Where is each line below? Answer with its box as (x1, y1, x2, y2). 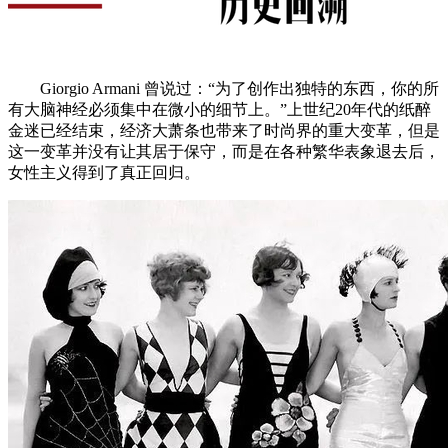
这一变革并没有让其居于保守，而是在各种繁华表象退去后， (8, 142, 440, 160)
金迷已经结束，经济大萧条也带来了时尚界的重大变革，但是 (8, 121, 440, 139)
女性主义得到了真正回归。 (8, 163, 200, 181)
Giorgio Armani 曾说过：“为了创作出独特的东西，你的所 (8, 79, 439, 97)
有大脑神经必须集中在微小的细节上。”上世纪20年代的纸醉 (8, 100, 431, 118)
